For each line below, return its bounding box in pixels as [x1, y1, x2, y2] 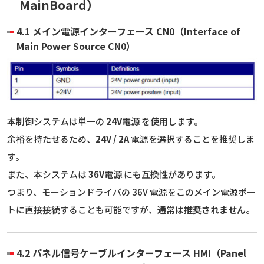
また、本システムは [7, 168, 88, 181]
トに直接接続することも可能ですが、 [7, 203, 157, 216]
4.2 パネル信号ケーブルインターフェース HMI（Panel [16, 246, 246, 260]
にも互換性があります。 [122, 168, 220, 181]
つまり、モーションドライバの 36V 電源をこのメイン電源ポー [7, 186, 256, 199]
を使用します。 [140, 115, 203, 128]
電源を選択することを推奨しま [129, 133, 255, 146]
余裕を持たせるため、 [7, 133, 95, 146]
